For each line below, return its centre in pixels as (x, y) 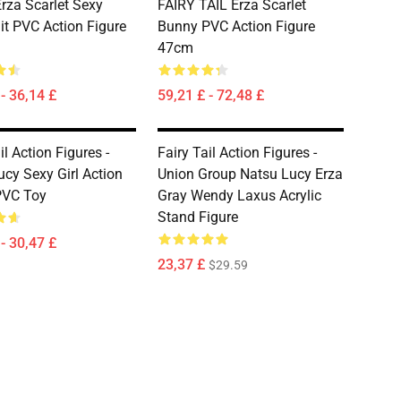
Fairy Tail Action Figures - (237, 153)
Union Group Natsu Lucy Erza (250, 174)
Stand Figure (198, 217)
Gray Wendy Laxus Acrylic (239, 196)
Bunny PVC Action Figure (236, 26)
